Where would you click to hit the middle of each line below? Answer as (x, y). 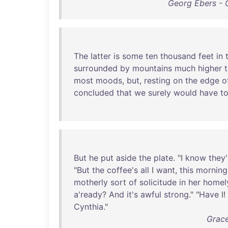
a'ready (88, 194)
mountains (152, 68)
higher (210, 68)
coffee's (122, 170)
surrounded (96, 68)
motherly (91, 182)
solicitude (158, 182)
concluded (94, 93)
